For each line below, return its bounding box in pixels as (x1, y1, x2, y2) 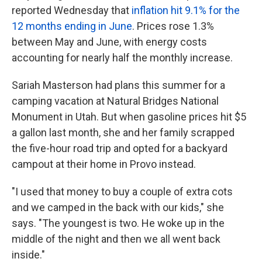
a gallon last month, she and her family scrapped (12, 126, 235, 139)
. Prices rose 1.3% (132, 20, 214, 32)
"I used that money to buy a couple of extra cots (12, 185, 233, 198)
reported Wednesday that (12, 4, 132, 16)
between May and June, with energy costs (12, 36, 207, 48)
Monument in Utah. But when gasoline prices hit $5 (12, 111, 246, 123)
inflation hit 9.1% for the (132, 4, 240, 16)
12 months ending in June (12, 20, 132, 32)
